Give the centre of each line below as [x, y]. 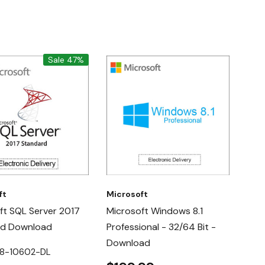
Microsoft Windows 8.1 [154, 211]
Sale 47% [66, 59]
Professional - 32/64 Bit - [161, 227]
